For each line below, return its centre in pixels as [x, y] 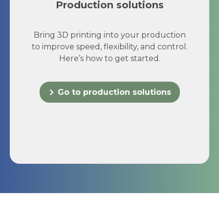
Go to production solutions [114, 92]
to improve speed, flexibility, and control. [109, 47]
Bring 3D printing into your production [109, 35]
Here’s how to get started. [109, 59]
